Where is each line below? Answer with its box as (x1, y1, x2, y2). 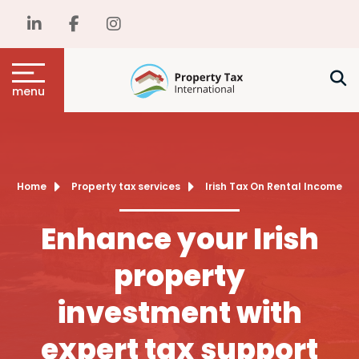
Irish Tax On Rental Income (205, 179, 342, 193)
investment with (57, 292, 302, 333)
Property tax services (71, 179, 180, 193)
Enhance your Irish (40, 219, 319, 260)
